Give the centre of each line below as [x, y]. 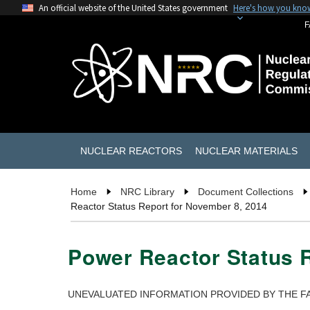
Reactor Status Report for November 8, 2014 [169, 207]
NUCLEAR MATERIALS [246, 151]
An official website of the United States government [133, 8]
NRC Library [147, 192]
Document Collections [246, 192]
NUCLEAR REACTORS [131, 151]
